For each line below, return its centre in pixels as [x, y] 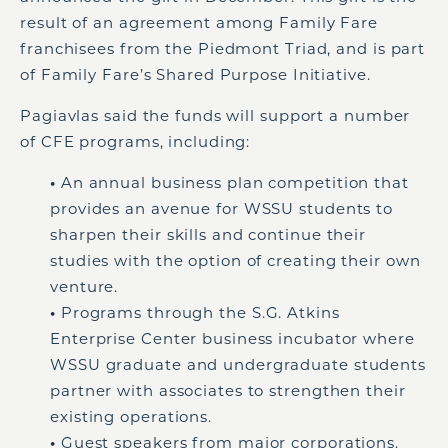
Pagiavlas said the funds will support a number [215, 115]
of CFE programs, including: [135, 141]
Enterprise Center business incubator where [232, 338]
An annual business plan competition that [234, 182]
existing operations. [131, 416]
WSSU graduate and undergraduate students [238, 364]
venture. [84, 286]
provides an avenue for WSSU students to [222, 208]
